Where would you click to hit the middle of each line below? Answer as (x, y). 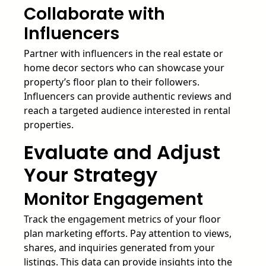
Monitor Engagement (113, 199)
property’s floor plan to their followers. (112, 82)
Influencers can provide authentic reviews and (128, 96)
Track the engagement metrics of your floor (122, 219)
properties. (49, 124)
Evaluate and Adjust (122, 152)
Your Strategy (91, 175)
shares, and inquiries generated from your (119, 247)
